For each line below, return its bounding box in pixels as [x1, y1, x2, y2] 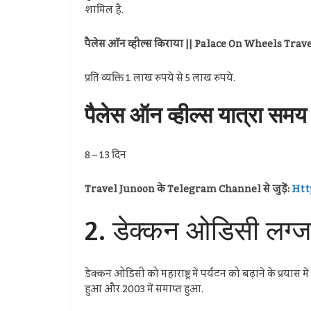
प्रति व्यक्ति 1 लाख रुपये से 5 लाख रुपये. [85, 69, 235, 89]
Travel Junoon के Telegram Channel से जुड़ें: [85, 180, 292, 200]
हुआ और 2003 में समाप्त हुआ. [85, 280, 203, 300]
